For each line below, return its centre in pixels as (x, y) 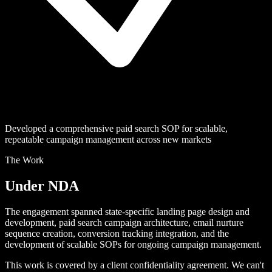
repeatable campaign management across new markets (108, 140)
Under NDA (42, 186)
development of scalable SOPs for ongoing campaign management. (133, 245)
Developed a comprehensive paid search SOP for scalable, (116, 129)
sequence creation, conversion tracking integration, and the (117, 234)
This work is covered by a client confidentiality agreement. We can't (134, 265)
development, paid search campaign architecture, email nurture (124, 223)
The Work (24, 160)
